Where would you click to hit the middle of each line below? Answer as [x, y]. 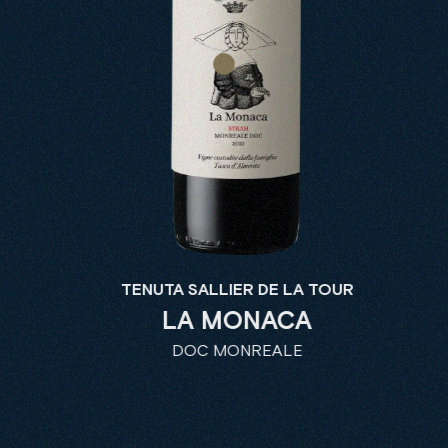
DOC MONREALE [224, 352]
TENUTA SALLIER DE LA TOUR [224, 290]
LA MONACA [224, 321]
